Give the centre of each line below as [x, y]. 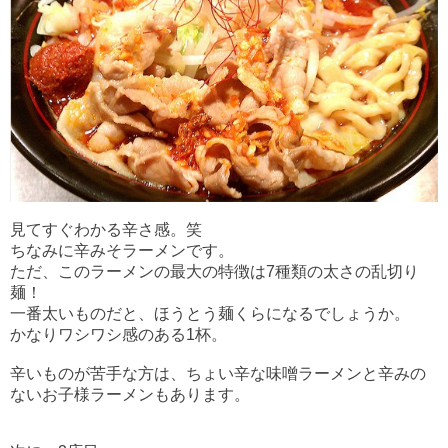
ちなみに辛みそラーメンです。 [122, 251]
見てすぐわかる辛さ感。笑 [106, 230]
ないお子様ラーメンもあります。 [130, 395]
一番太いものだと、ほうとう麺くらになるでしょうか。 [210, 314]
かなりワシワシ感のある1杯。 [118, 335]
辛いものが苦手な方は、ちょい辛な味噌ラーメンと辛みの [218, 374]
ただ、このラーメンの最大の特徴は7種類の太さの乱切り [214, 272]
